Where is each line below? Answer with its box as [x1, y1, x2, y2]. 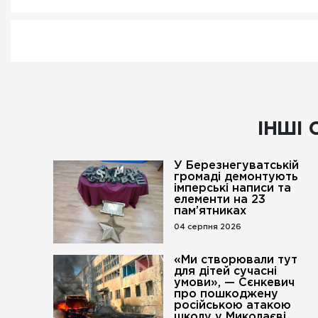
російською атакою [174, 300, 292, 311]
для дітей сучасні [174, 266, 278, 277]
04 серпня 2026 [174, 224, 242, 231]
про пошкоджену [174, 289, 279, 300]
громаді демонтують [174, 172, 299, 182]
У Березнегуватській [174, 160, 300, 171]
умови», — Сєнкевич [174, 278, 295, 288]
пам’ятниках [174, 206, 247, 216]
